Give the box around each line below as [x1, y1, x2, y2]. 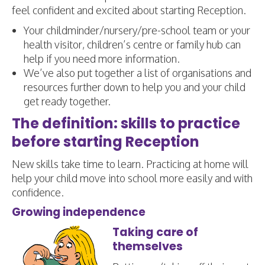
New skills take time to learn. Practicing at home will [12, 157, 248, 170]
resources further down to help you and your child [24, 80, 245, 93]
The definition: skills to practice [12, 114, 240, 133]
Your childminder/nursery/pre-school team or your [24, 24, 250, 37]
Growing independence [12, 204, 146, 220]
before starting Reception [12, 132, 199, 151]
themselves [112, 238, 183, 254]
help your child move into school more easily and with [12, 172, 253, 185]
